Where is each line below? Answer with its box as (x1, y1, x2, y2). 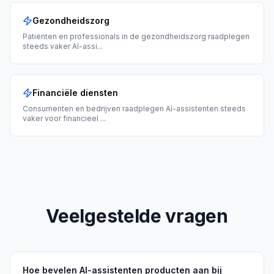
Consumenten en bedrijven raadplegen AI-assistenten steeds (23, 104, 246, 113)
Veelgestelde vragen (46, 205, 228, 227)
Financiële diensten (32, 87, 118, 98)
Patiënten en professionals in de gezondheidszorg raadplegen (23, 32, 250, 41)
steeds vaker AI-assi (23, 42, 97, 51)
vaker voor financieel (23, 114, 100, 123)
